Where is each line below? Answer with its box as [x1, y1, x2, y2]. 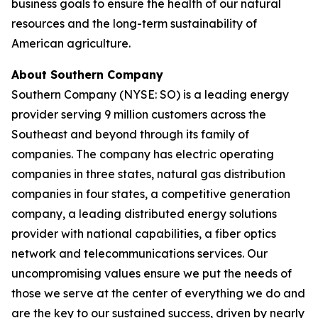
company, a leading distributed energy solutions [11, 207, 277, 221]
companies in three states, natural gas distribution [11, 167, 285, 181]
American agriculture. [11, 36, 131, 50]
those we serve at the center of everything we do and [11, 286, 305, 300]
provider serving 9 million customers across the [11, 107, 266, 121]
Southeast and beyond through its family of [11, 127, 249, 141]
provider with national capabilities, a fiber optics [11, 226, 276, 241]
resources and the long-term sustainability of [11, 16, 257, 31]
